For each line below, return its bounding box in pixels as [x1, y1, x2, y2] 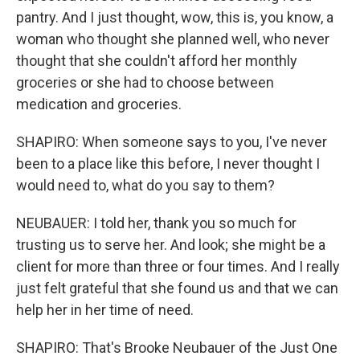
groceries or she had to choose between [16, 74, 274, 91]
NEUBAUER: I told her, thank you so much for [16, 215, 297, 231]
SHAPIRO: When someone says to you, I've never [16, 133, 327, 150]
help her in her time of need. [16, 301, 194, 318]
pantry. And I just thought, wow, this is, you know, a [16, 9, 333, 26]
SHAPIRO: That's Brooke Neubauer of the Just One [16, 339, 337, 356]
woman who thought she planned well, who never [16, 31, 329, 47]
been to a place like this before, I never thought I [16, 155, 320, 172]
